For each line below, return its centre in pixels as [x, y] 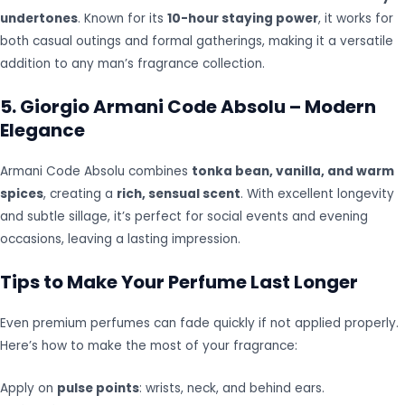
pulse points [98, 388]
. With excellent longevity [317, 193]
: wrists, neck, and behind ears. [232, 388]
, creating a [80, 193]
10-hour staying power [243, 19]
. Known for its [122, 19]
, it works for [356, 19]
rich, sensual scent [179, 193]
